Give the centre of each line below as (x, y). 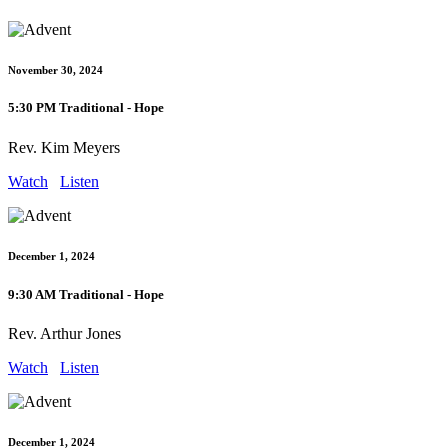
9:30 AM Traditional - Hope (86, 294)
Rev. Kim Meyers (64, 147)
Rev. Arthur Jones (64, 333)
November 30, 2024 (55, 69)
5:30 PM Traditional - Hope (86, 108)
